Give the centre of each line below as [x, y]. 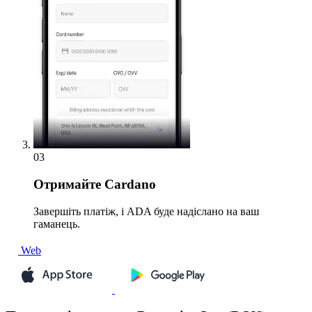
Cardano [128, 185]
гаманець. [57, 224]
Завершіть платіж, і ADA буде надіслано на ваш [146, 211]
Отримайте [67, 185]
